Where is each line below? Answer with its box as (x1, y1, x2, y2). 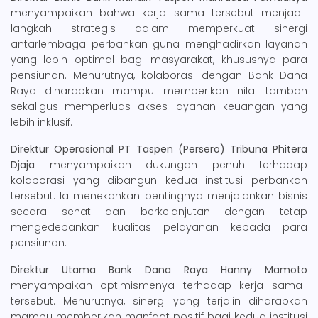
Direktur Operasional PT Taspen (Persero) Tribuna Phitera (11, 141, 307, 156)
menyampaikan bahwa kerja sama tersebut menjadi (11, 5, 303, 20)
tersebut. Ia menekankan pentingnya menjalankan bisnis (11, 188, 307, 203)
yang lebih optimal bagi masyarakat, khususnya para (11, 52, 307, 67)
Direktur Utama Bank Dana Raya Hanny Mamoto (11, 262, 307, 277)
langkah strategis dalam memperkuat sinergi (11, 21, 307, 35)
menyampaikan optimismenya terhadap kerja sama (11, 278, 302, 292)
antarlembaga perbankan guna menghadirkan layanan (11, 36, 307, 51)
